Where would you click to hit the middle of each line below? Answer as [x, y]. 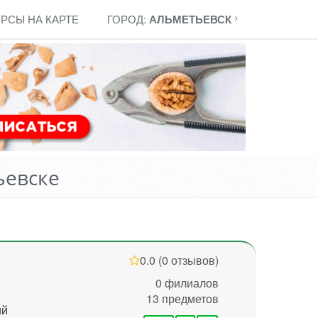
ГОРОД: [128, 19]
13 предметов [182, 298]
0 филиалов [187, 283]
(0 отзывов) [188, 260]
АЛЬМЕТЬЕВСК [190, 19]
